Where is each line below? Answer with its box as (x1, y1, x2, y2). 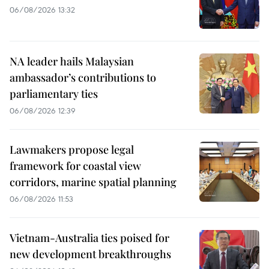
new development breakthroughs (10, 246, 171, 261)
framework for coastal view (10, 158, 141, 173)
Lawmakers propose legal (10, 142, 134, 157)
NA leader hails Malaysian (10, 53, 134, 68)
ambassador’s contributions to (10, 70, 156, 85)
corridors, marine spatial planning (10, 174, 177, 189)
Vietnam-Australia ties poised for (10, 230, 169, 245)
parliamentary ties (10, 86, 98, 101)
